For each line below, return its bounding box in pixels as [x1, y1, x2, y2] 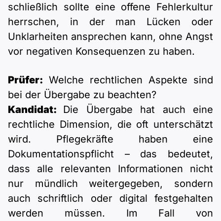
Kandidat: [8, 104, 64, 116]
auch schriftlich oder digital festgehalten [8, 192, 213, 205]
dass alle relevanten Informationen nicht [8, 163, 213, 175]
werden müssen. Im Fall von [8, 207, 213, 220]
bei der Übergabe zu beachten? [8, 89, 156, 101]
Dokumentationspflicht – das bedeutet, [8, 148, 213, 160]
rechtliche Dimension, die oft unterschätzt [8, 118, 213, 131]
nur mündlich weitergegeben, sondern [8, 178, 213, 190]
